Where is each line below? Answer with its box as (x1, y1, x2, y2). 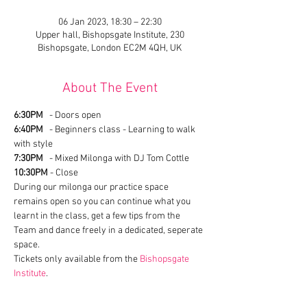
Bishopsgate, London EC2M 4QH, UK (38, 42, 182, 54)
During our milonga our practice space (14, 182, 171, 193)
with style (14, 138, 53, 150)
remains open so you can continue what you (14, 196, 193, 208)
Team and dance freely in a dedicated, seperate (14, 225, 205, 236)
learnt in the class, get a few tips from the (14, 210, 182, 222)
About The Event (62, 80, 158, 97)
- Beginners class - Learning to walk (43, 124, 197, 136)
